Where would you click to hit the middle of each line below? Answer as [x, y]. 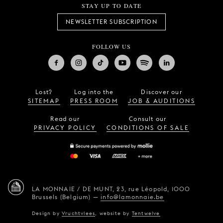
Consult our [148, 119]
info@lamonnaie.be [132, 197]
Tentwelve [146, 213]
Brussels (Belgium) [61, 197]
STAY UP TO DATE [111, 5]
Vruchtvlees [79, 213]
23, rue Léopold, [143, 189]
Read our [65, 119]
